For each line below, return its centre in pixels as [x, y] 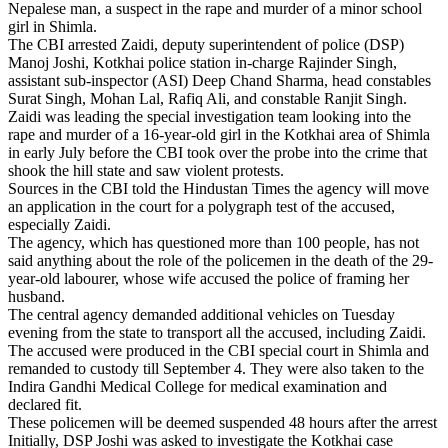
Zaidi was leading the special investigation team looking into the [209, 116]
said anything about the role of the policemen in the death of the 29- [220, 260]
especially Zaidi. [59, 224]
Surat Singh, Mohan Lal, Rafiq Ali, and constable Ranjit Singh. [207, 98]
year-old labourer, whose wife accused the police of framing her [208, 278]
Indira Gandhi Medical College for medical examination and [197, 386]
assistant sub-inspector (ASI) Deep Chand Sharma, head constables [219, 80]
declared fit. [45, 404]
